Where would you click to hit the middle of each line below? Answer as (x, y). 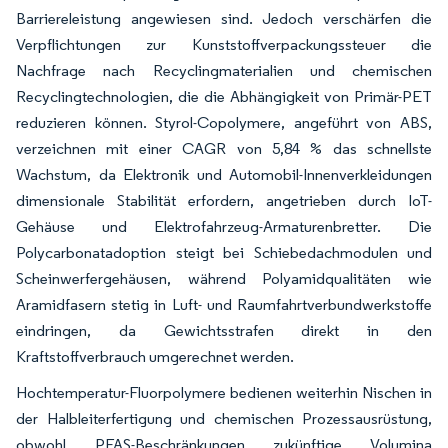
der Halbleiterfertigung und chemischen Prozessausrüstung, (224, 419)
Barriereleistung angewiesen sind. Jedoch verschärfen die (224, 19)
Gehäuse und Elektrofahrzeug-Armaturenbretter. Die (224, 227)
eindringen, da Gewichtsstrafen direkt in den (224, 331)
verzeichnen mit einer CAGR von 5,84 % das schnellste (224, 149)
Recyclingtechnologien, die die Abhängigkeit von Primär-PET (224, 97)
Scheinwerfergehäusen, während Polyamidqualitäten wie (224, 279)
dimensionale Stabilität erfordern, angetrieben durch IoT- (224, 201)
